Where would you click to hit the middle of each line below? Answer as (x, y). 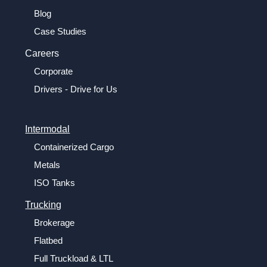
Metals (47, 164)
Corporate (54, 71)
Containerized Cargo (74, 147)
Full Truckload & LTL (74, 258)
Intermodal (48, 129)
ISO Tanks (55, 182)
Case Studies (60, 31)
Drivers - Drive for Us (76, 89)
